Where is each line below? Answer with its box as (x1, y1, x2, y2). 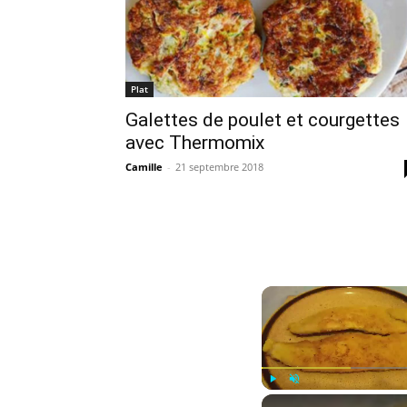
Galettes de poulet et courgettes (125, 108, 400, 131)
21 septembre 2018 (175, 159, 263, 174)
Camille (125, 159, 163, 174)
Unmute (294, 393, 319, 402)
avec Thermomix (125, 131, 264, 154)
